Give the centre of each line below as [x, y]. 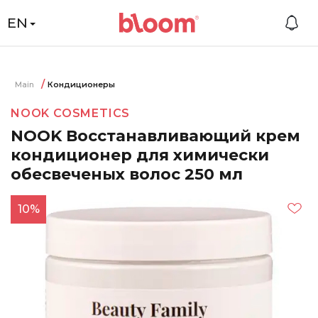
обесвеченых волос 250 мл [127, 174]
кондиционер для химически [140, 155]
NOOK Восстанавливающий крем [155, 136]
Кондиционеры [81, 84]
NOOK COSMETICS [71, 113]
